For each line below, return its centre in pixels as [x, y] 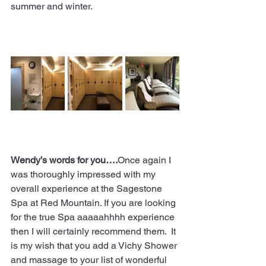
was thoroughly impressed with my [84, 174]
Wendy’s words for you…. [64, 160]
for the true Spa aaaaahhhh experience [94, 217]
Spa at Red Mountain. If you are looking [94, 202]
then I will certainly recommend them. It [94, 231]
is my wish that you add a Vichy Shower [95, 245]
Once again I [145, 160]
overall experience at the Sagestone [88, 188]
